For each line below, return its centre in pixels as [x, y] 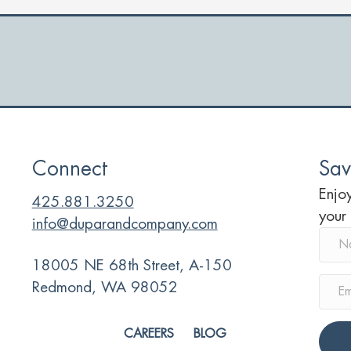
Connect [69, 169]
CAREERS [149, 334]
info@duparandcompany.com [125, 224]
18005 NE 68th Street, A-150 [132, 265]
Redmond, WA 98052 [105, 287]
